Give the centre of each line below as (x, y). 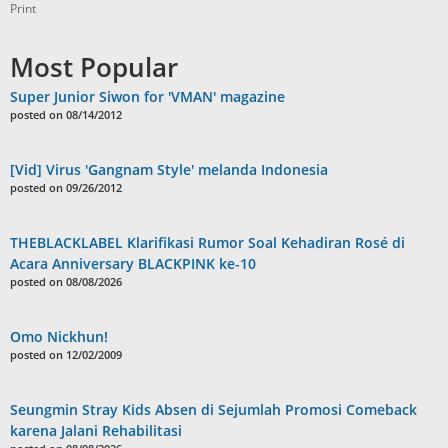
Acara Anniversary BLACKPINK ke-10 (133, 263)
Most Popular (94, 66)
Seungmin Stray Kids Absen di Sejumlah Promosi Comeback (213, 409)
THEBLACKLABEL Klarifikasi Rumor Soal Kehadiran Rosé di (207, 242)
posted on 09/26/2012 (66, 187)
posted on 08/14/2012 (66, 114)
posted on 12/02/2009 (66, 354)
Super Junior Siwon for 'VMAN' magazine (147, 96)
